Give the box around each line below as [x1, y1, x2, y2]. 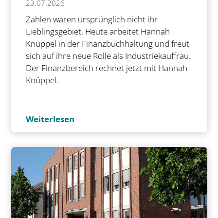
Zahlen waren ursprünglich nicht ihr [25, 13, 158, 25]
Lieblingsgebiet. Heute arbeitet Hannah [25, 25, 170, 37]
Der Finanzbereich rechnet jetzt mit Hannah [25, 62, 187, 73]
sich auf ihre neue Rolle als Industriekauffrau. [25, 50, 191, 61]
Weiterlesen [25, 113, 74, 125]
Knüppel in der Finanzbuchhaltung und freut [25, 37, 189, 49]
